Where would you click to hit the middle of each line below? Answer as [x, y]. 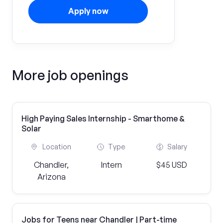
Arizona [51, 177]
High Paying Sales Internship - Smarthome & [103, 118]
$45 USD [171, 165]
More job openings [70, 75]
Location [57, 147]
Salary [177, 147]
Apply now [88, 11]
